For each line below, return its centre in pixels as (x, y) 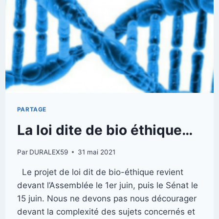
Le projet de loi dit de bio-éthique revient (100, 172)
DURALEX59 (48, 152)
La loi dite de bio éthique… (105, 130)
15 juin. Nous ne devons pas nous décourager (107, 198)
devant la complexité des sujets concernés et (106, 211)
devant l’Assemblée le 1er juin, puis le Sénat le (107, 185)
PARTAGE (32, 109)
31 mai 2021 (96, 152)
